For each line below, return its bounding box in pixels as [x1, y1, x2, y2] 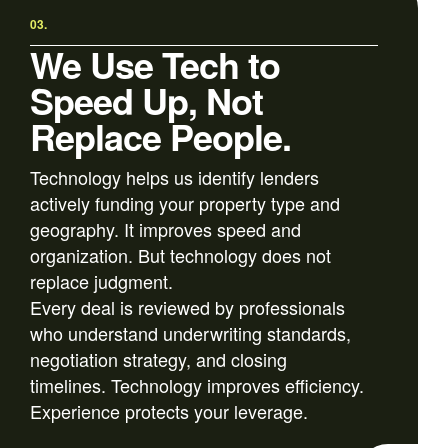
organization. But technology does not [30, 242, 331, 269]
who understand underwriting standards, [30, 320, 351, 347]
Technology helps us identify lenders [30, 164, 319, 191]
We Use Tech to [30, 38, 280, 91]
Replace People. [30, 110, 291, 163]
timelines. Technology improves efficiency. [30, 372, 364, 399]
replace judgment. [30, 268, 173, 295]
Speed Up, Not [30, 74, 263, 127]
